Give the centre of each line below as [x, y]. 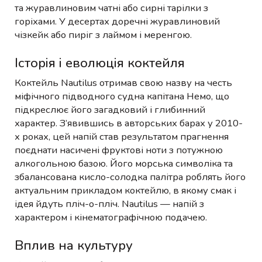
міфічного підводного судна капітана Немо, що [122, 96]
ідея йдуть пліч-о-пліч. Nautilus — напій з [109, 204]
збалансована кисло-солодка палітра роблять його [130, 177]
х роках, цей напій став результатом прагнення [122, 136]
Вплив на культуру [74, 245]
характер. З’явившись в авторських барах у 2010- [129, 123]
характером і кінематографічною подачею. [111, 217]
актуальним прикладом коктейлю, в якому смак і [125, 190]
